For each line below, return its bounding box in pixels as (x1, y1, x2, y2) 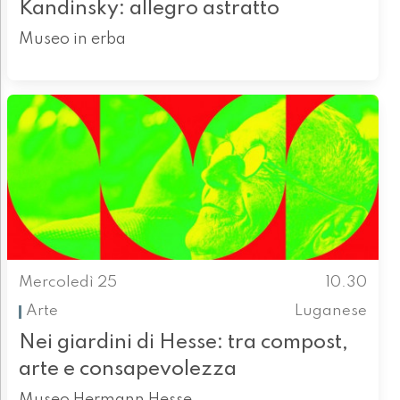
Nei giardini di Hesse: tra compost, (18, 331, 348, 353)
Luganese (295, 304, 368, 320)
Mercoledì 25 (18, 274, 117, 290)
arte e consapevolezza (18, 358, 237, 379)
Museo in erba (18, 30, 126, 47)
